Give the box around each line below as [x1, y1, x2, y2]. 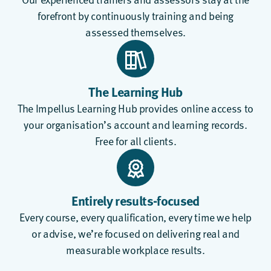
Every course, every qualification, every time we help [19, 208, 252, 225]
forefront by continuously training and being [37, 7, 234, 24]
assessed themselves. [85, 23, 186, 40]
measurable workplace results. [66, 241, 205, 258]
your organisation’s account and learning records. [24, 116, 247, 132]
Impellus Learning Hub [35, 99, 137, 116]
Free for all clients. [94, 132, 177, 149]
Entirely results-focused [71, 190, 200, 210]
